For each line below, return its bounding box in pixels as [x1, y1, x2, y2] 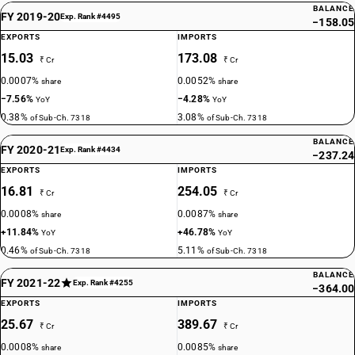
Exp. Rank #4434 [59, 145, 120, 154]
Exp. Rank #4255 [72, 278, 133, 287]
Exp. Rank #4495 [59, 12, 120, 21]
